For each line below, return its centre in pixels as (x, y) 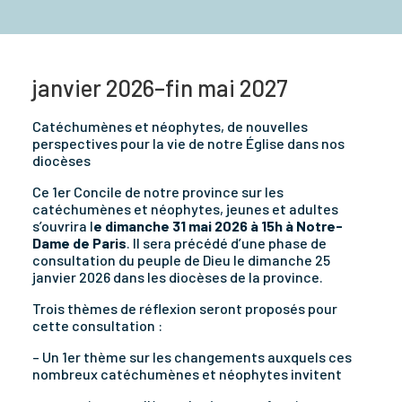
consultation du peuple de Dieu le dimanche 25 (181, 259)
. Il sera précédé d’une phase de (227, 242)
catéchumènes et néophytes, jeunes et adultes (185, 208)
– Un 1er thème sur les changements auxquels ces (192, 356)
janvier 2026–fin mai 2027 (160, 87)
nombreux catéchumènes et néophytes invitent (187, 373)
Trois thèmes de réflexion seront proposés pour (185, 308)
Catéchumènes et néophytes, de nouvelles (170, 126)
